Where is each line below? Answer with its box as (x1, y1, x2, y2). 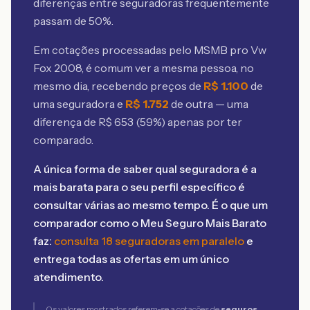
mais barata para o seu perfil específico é (33, 180, 245, 194)
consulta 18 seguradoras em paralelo (52, 234, 244, 248)
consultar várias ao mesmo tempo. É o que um (33, 198, 268, 212)
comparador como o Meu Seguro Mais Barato (33, 216, 266, 230)
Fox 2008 (33, 61, 82, 75)
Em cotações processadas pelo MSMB (33, 43, 228, 57)
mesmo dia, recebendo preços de (33, 79, 203, 93)
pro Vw (228, 43, 266, 57)
